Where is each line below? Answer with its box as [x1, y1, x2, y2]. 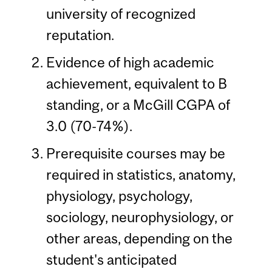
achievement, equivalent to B [46, 75, 227, 92]
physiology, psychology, [46, 188, 192, 205]
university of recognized [46, 5, 195, 22]
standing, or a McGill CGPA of [46, 97, 230, 114]
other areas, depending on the [46, 230, 233, 247]
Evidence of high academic [46, 54, 214, 71]
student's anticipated [46, 251, 177, 268]
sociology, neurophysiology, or [46, 209, 234, 226]
